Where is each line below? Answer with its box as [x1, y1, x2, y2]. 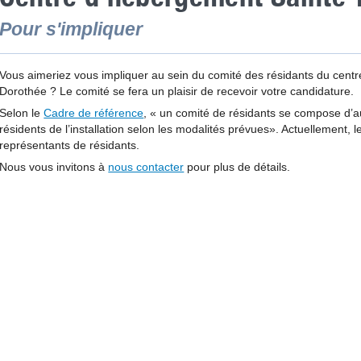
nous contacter [108, 160, 185, 174]
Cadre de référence [44, 106, 144, 120]
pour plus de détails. [184, 160, 291, 174]
